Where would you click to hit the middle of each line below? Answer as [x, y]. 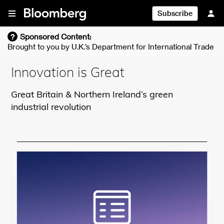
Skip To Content [28, 7]
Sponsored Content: [55, 36]
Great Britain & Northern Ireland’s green [92, 95]
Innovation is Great [68, 74]
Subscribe [175, 13]
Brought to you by [38, 46]
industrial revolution [51, 108]
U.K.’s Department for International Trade [143, 46]
